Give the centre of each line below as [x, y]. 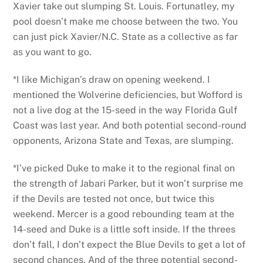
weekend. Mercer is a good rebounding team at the [124, 214]
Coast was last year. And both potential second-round [130, 126]
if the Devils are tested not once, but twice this [114, 199]
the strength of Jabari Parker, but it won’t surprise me [128, 183]
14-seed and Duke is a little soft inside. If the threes [124, 229]
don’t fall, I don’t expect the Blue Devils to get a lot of [129, 245]
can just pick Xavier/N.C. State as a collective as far [126, 37]
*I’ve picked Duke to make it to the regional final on [124, 168]
